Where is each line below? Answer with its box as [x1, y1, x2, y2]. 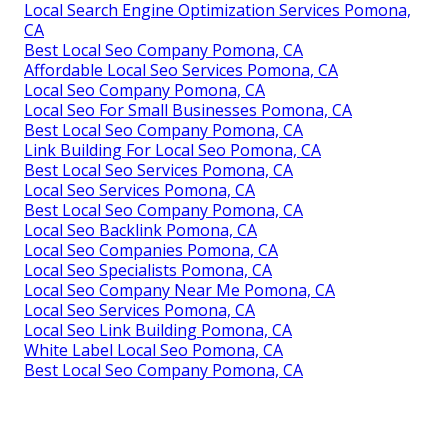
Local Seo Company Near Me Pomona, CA [24, 278, 335, 301]
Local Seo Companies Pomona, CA [24, 238, 278, 261]
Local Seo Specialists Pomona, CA [24, 258, 272, 281]
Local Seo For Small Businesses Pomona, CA [24, 98, 352, 121]
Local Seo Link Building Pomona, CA [24, 318, 292, 341]
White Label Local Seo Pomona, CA [24, 338, 283, 361]
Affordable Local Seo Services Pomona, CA [24, 58, 338, 81]
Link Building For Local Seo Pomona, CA [24, 138, 321, 161]
